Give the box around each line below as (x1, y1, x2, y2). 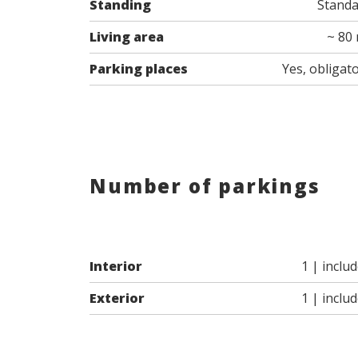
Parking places (89, 59, 189, 78)
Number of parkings (89, 172, 320, 199)
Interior (89, 257, 143, 276)
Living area (89, 27, 165, 46)
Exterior (89, 289, 145, 308)
